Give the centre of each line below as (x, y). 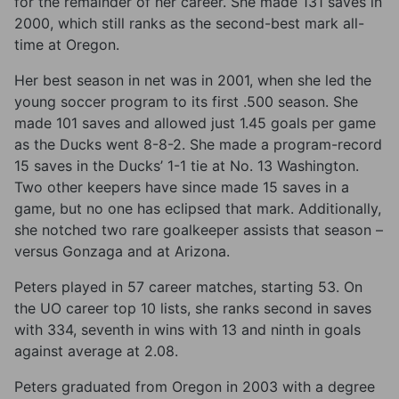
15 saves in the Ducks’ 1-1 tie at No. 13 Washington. (187, 166)
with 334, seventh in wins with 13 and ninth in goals (187, 330)
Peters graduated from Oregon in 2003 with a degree (195, 387)
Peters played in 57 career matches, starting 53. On (188, 287)
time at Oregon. (67, 45)
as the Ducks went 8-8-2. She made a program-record (198, 144)
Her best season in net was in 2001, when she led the (193, 80)
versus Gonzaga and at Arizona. (122, 251)
